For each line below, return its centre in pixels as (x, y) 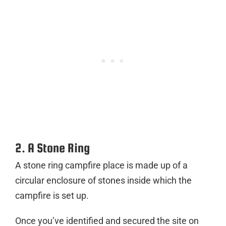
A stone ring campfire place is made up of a (101, 165)
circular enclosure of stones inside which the (103, 180)
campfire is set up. (52, 195)
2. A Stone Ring (52, 148)
